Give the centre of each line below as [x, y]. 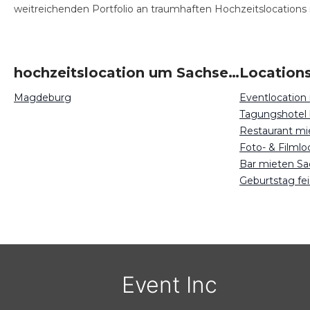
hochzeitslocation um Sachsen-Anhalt [234, 73]
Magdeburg [43, 98]
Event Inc [169, 285]
